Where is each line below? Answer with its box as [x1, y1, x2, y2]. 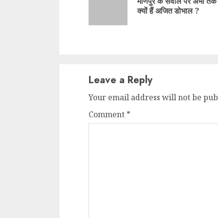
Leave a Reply [89, 73, 153, 88]
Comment [89, 109, 127, 120]
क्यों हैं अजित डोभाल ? [137, 5, 200, 17]
